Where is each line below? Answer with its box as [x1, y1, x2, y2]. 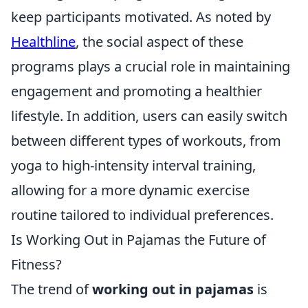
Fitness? [11, 254, 62, 274]
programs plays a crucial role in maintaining [11, 56, 290, 76]
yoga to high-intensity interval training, [11, 155, 256, 175]
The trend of [11, 279, 92, 298]
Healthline [11, 32, 76, 51]
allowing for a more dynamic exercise [11, 180, 250, 199]
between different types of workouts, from [11, 131, 281, 150]
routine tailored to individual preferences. [11, 205, 274, 224]
